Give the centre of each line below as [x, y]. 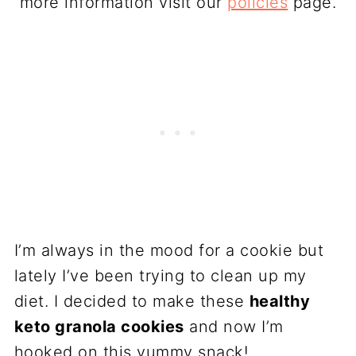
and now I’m [234, 327]
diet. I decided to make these [132, 301]
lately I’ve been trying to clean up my [160, 276]
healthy [280, 301]
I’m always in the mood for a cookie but [169, 250]
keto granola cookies [99, 327]
